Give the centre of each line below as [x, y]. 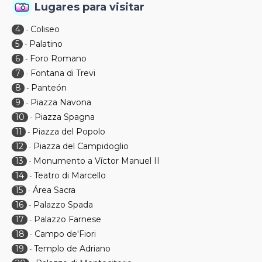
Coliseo [45, 29]
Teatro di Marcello [70, 175]
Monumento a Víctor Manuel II [96, 161]
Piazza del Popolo [69, 132]
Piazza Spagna [65, 117]
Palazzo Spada [63, 205]
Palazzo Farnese [68, 219]
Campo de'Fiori [65, 234]
